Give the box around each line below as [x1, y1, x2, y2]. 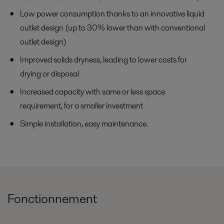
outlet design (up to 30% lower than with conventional [20, 21, 205, 33]
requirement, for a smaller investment [20, 99, 143, 111]
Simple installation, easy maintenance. [20, 117, 148, 129]
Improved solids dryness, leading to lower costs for [20, 53, 187, 65]
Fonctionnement [7, 189, 97, 207]
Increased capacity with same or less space [20, 85, 165, 97]
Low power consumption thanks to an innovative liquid [20, 7, 204, 19]
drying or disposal [20, 67, 79, 79]
